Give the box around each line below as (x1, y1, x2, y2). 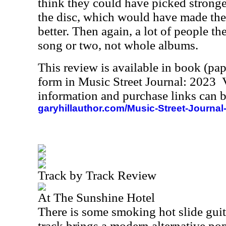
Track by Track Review (38, 168, 156, 182)
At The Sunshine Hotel (38, 191, 155, 204)
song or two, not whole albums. (38, 38, 198, 52)
